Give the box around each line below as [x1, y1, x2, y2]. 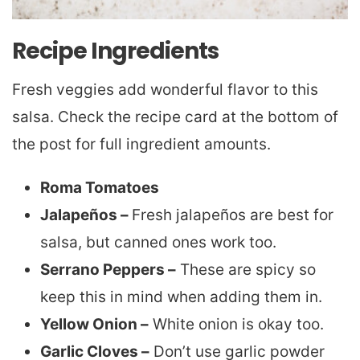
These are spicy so [176, 260, 316, 279]
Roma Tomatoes [40, 178, 159, 197]
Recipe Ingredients [12, 35, 219, 67]
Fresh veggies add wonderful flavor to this [12, 80, 318, 99]
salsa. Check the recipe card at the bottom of [12, 107, 338, 126]
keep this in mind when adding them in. [40, 287, 322, 306]
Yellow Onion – [40, 314, 149, 333]
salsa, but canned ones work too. [40, 232, 276, 252]
